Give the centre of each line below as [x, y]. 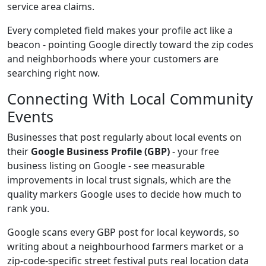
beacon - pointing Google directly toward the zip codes [130, 45]
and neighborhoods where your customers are [113, 59]
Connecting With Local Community [130, 99]
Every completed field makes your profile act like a [120, 30]
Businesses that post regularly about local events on [124, 137]
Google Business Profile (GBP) [100, 151]
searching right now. [53, 73]
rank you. [28, 208]
